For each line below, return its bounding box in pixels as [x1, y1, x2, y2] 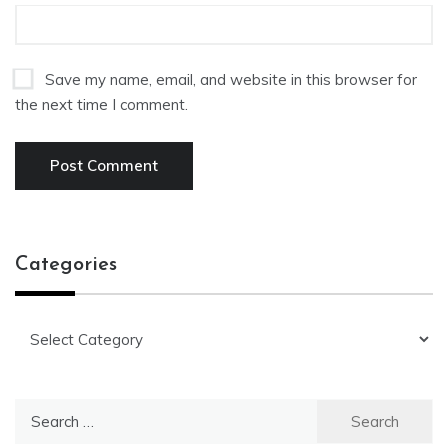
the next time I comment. [15, 94, 188, 114]
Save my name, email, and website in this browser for [45, 69, 417, 89]
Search [14, 400, 62, 420]
